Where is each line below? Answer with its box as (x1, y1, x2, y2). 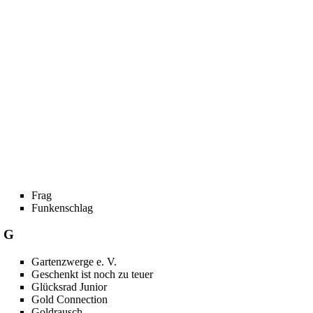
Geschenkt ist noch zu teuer (31, 268, 154, 281)
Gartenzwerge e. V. (31, 256, 117, 268)
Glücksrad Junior (31, 281, 108, 293)
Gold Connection (31, 293, 108, 306)
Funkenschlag (31, 201, 94, 214)
